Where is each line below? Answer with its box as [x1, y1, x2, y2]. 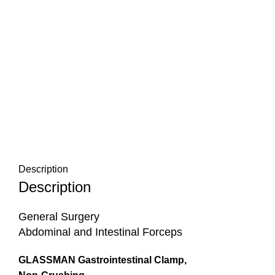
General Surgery [18, 211, 99, 223]
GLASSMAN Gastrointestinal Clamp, [18, 255, 187, 265]
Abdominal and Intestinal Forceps [18, 226, 182, 238]
